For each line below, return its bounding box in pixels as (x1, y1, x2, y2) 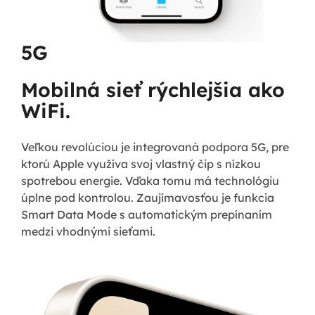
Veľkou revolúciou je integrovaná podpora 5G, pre (21, 139, 289, 154)
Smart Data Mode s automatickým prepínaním (21, 207, 272, 221)
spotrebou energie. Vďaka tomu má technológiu (21, 173, 279, 188)
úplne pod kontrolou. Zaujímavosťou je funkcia (21, 190, 274, 205)
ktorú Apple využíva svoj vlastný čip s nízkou (21, 156, 261, 171)
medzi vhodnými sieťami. (21, 224, 155, 238)
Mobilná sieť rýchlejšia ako (21, 77, 285, 103)
